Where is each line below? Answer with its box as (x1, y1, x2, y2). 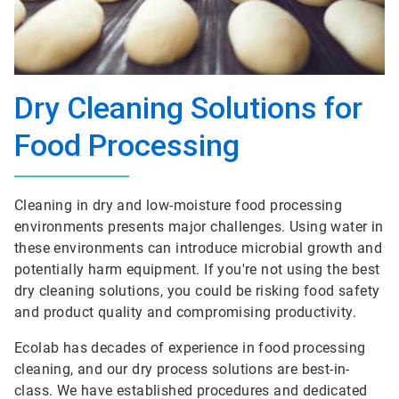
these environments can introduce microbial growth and (14, 240, 383, 256)
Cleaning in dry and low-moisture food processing (14, 197, 343, 214)
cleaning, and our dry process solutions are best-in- (14, 361, 350, 378)
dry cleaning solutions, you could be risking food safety (14, 282, 380, 299)
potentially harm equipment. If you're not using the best (14, 261, 380, 278)
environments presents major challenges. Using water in (14, 218, 384, 235)
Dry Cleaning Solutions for (14, 90, 362, 126)
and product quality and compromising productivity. (14, 304, 361, 321)
